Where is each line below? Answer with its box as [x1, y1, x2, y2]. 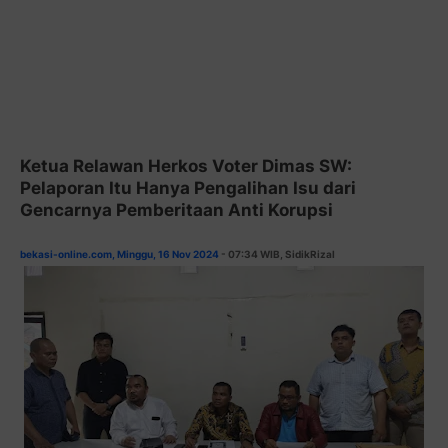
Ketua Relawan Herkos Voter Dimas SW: [20, 155, 352, 176]
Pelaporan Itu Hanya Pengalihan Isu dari [20, 177, 356, 198]
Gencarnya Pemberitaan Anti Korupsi [20, 199, 333, 220]
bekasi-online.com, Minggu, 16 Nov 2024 [20, 247, 219, 260]
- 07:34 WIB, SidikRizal [219, 247, 335, 260]
